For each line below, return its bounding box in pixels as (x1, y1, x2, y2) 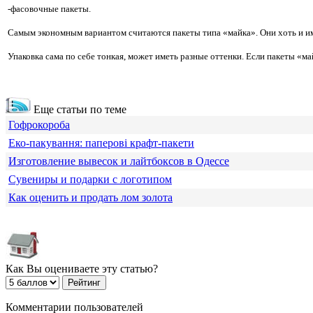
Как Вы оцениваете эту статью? (6, 263, 158, 275)
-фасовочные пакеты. (6, 3, 91, 15)
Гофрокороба (8, 119, 70, 131)
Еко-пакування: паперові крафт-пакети (8, 137, 194, 150)
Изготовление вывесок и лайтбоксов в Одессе (8, 155, 229, 168)
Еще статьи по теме (31, 103, 126, 116)
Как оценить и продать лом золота (8, 191, 173, 204)
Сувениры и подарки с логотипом (8, 173, 172, 186)
